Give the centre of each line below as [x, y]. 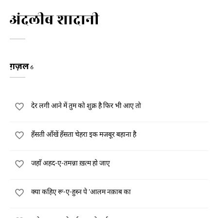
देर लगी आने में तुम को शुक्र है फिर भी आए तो [86, 105]
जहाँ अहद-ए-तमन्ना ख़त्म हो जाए [71, 163]
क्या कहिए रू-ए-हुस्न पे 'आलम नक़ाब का [81, 191]
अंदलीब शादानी [54, 18]
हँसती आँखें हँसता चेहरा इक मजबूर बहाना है [84, 134]
